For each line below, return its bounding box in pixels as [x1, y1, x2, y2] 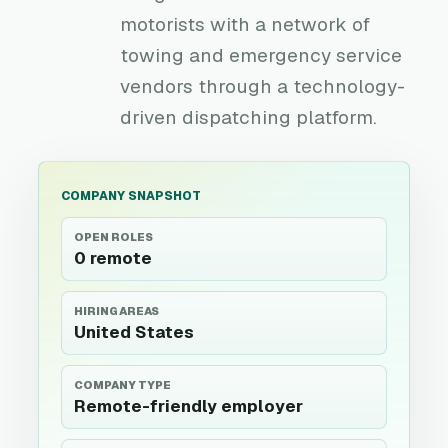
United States [74, 321, 194, 343]
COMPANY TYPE [74, 378, 171, 392]
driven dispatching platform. [120, 105, 377, 130]
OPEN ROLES [74, 230, 153, 244]
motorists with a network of [120, 12, 370, 37]
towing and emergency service [120, 43, 402, 68]
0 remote [74, 247, 152, 269]
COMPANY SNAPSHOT [61, 188, 201, 204]
